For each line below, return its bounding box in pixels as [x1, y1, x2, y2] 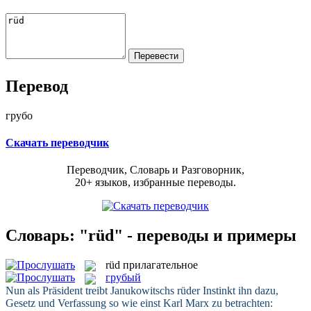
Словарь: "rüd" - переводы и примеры [6, 226, 296, 244]
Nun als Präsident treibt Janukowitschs [6, 284, 177, 296]
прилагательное [123, 258, 198, 271]
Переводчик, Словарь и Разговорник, [67, 164, 244, 176]
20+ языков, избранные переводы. [75, 176, 236, 189]
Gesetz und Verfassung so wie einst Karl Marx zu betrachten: [6, 296, 273, 309]
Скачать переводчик [6, 136, 109, 149]
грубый [106, 271, 141, 284]
